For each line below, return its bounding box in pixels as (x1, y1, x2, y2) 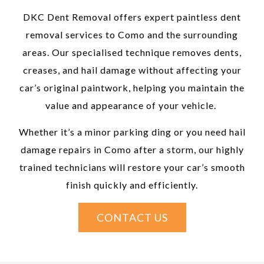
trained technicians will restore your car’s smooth (19, 161, 245, 173)
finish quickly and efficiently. (66, 179, 198, 190)
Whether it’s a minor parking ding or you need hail (18, 126, 246, 137)
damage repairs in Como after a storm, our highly (20, 143, 244, 155)
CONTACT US (96, 210, 168, 224)
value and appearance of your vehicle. (45, 99, 219, 111)
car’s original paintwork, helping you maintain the (19, 81, 245, 93)
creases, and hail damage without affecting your (22, 64, 242, 75)
